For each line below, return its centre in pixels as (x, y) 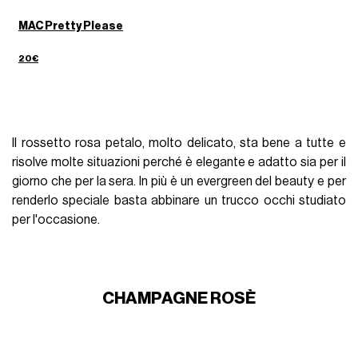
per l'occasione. (56, 219)
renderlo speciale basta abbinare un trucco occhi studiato (179, 200)
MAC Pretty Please (71, 26)
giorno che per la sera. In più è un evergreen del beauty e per (179, 181)
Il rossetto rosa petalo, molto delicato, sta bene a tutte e (179, 143)
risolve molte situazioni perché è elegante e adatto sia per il (179, 162)
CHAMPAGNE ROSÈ (179, 298)
